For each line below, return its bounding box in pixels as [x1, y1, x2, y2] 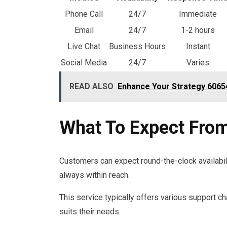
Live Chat [67, 42, 100, 52]
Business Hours [109, 42, 166, 52]
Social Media [61, 58, 107, 68]
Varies [186, 58, 209, 68]
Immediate [179, 9, 217, 19]
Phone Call [65, 9, 103, 19]
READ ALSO [69, 82, 113, 92]
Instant [185, 42, 210, 52]
